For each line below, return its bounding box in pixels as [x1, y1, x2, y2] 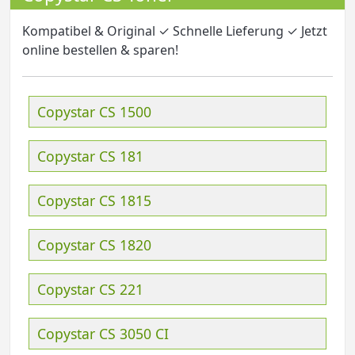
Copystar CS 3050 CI [37, 323, 169, 343]
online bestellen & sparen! [22, 40, 178, 59]
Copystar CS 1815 [37, 190, 151, 210]
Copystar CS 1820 [37, 235, 151, 254]
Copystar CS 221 [37, 279, 143, 299]
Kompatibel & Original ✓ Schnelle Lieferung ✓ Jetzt [22, 21, 327, 40]
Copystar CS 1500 [37, 101, 151, 121]
